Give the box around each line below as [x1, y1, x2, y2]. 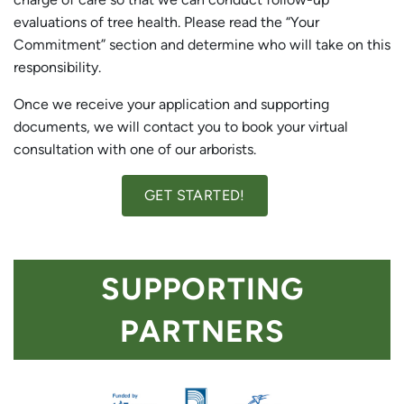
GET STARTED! [144, 187, 245, 205]
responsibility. [14, 59, 101, 77]
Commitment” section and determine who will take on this [14, 36, 390, 54]
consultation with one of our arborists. [14, 141, 256, 159]
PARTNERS [119, 312, 285, 349]
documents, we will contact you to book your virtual [14, 118, 348, 136]
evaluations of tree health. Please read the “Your [14, 14, 319, 32]
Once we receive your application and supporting [14, 96, 329, 114]
